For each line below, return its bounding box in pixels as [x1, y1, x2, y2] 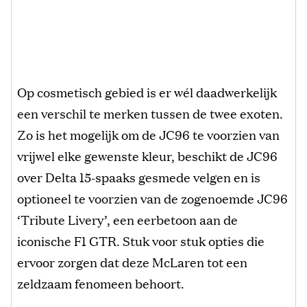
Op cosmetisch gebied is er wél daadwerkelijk [17, 82, 277, 101]
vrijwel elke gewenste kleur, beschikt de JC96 [17, 146, 278, 164]
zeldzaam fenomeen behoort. [17, 273, 184, 292]
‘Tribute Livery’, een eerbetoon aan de [17, 210, 238, 228]
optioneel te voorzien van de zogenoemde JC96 [17, 188, 288, 207]
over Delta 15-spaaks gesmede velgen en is [17, 167, 260, 186]
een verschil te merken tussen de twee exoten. [17, 103, 283, 122]
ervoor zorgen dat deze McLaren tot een [17, 252, 247, 271]
